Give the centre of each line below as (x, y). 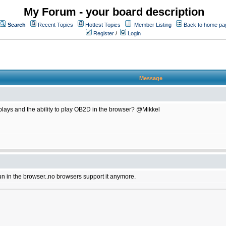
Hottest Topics (103, 25)
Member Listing (153, 25)
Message (151, 78)
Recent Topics (55, 25)
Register (103, 33)
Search (17, 25)
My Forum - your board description (114, 12)
